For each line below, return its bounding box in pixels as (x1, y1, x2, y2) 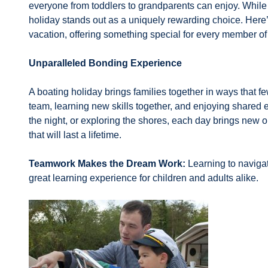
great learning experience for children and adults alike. (29, 173, 258, 183)
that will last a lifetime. (29, 130, 121, 140)
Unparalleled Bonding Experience (29, 58, 182, 68)
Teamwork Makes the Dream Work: (29, 159, 185, 169)
